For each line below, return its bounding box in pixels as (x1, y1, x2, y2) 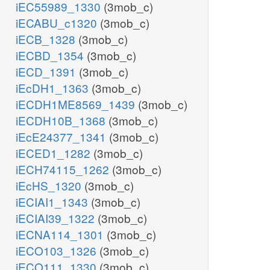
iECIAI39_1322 (16, 210, 98, 227)
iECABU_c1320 (16, 14, 100, 31)
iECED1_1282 (16, 145, 93, 162)
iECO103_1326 (16, 242, 99, 259)
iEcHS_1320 (16, 177, 84, 194)
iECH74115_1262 (16, 161, 112, 178)
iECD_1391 (16, 63, 79, 80)
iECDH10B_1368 (16, 112, 108, 129)
